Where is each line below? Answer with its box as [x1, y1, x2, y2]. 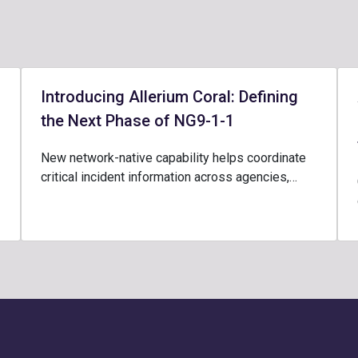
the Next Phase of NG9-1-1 [40, 111, 234, 130]
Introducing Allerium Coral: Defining [40, 87, 298, 106]
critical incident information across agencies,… [40, 169, 297, 185]
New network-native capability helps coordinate [40, 150, 306, 165]
